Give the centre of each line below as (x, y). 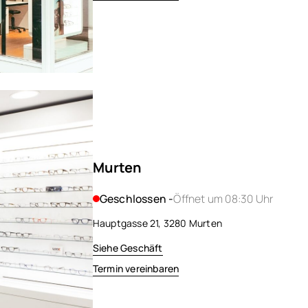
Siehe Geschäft (128, 247)
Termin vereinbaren (136, 268)
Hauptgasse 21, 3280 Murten (157, 223)
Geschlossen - (136, 198)
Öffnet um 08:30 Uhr (223, 198)
